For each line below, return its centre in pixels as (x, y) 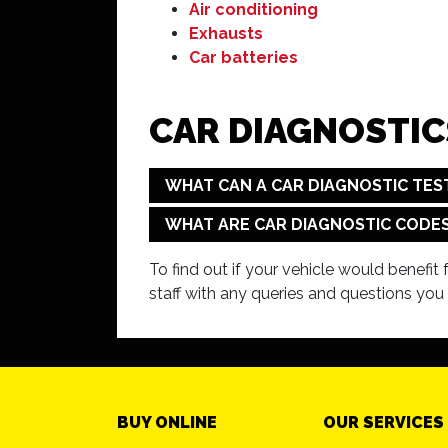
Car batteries (243, 57)
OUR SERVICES (383, 422)
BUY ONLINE (167, 422)
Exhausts (226, 33)
